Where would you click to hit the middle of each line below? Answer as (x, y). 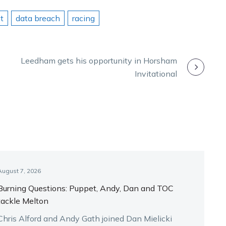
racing (83, 18)
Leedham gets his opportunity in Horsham (99, 60)
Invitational (156, 73)
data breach (38, 18)
